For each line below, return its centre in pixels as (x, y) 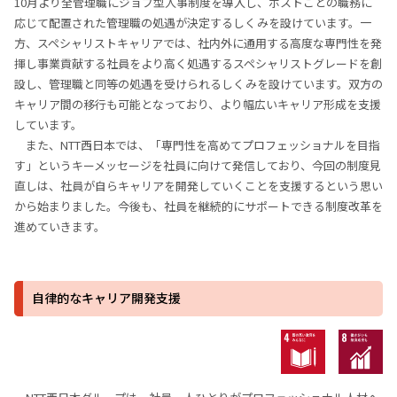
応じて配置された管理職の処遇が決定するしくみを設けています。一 (193, 23)
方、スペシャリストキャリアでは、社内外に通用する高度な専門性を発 (198, 43)
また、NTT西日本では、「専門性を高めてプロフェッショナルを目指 (203, 145)
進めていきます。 (60, 226)
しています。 (48, 125)
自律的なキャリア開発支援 (106, 298)
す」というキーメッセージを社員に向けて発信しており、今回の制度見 (198, 165)
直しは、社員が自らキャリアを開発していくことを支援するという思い (198, 186)
